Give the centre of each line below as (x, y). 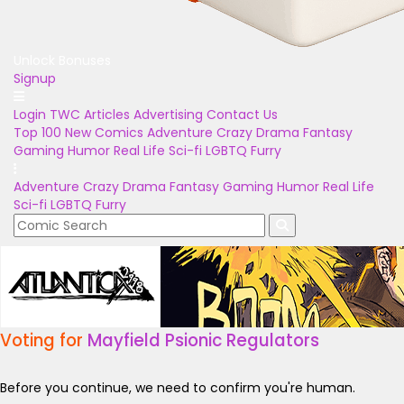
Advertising (168, 115)
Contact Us (242, 115)
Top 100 (37, 133)
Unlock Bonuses (62, 60)
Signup (35, 78)
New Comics (104, 133)
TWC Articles (90, 115)
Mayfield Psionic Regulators (203, 340)
